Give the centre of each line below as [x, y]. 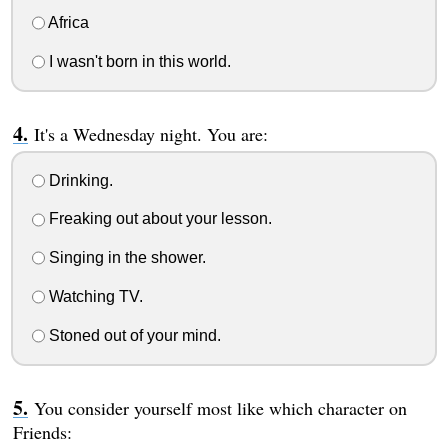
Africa [66, 23]
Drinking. [78, 180]
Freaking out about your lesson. [158, 219]
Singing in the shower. [125, 258]
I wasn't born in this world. [137, 61]
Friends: [42, 431]
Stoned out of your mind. [132, 335]
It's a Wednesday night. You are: [150, 133]
